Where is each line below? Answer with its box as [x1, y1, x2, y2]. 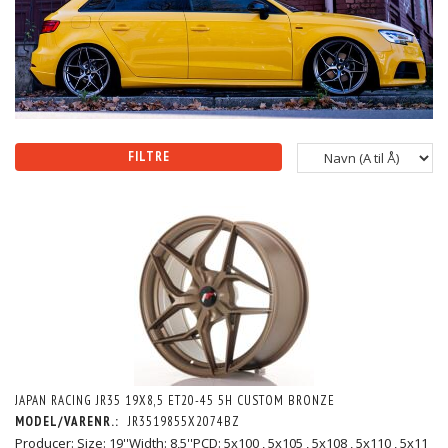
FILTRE [127, 148, 170, 166]
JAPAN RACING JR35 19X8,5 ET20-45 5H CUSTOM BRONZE [15, 392, 335, 410]
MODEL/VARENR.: [15, 413, 123, 431]
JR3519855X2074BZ [128, 413, 240, 431]
